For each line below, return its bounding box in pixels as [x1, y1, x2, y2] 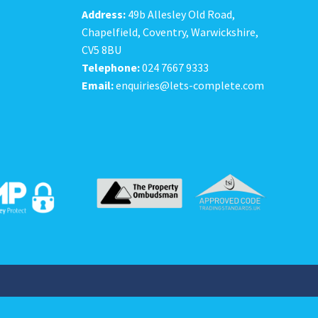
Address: [82, 6, 126, 21]
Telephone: [82, 60, 141, 75]
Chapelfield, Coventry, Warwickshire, [82, 24, 259, 39]
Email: [82, 77, 114, 92]
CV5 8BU [82, 42, 122, 57]
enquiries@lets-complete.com [114, 77, 265, 92]
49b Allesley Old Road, [126, 6, 236, 21]
